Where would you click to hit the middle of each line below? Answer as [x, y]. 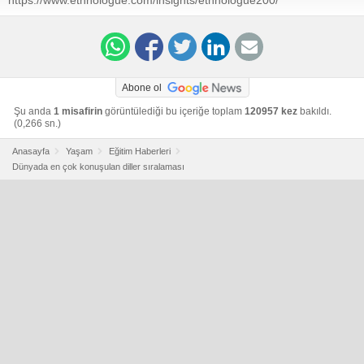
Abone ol [141, 87]
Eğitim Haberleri [140, 151]
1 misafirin [78, 111]
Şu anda [34, 111]
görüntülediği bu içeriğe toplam [173, 111]
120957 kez [271, 111]
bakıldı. [314, 111]
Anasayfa [31, 151]
